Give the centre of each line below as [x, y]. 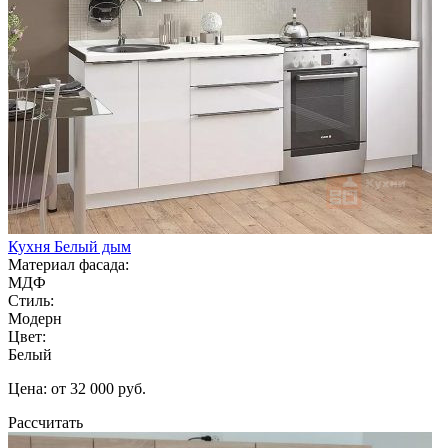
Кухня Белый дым [69, 246]
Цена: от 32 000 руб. [77, 388]
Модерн [35, 318]
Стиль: [31, 300]
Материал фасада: [68, 264]
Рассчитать [45, 422]
